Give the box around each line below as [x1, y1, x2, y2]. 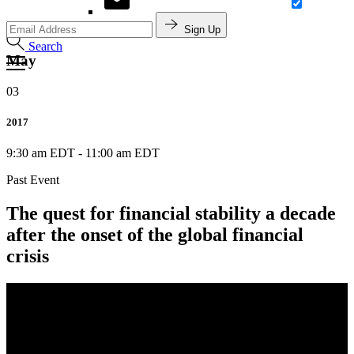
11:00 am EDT [85, 146, 160, 160]
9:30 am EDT [6, 146, 78, 160]
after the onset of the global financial [6, 224, 303, 246]
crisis [6, 246, 49, 267]
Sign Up [184, 23, 220, 36]
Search [28, 39, 62, 53]
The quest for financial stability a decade [6, 203, 336, 224]
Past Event [6, 173, 59, 187]
